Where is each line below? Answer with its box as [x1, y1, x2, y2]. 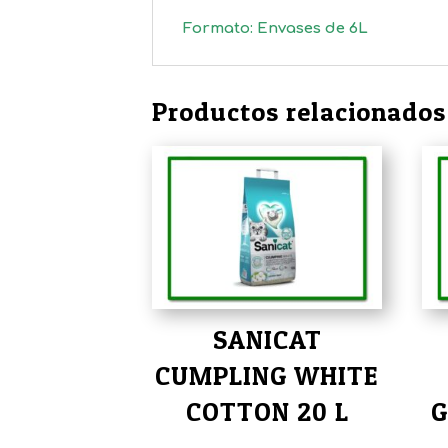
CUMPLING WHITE [155, 360, 380, 392]
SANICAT [212, 324, 322, 356]
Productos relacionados [152, 96, 446, 128]
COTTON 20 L [185, 396, 349, 428]
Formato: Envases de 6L [183, 19, 372, 37]
